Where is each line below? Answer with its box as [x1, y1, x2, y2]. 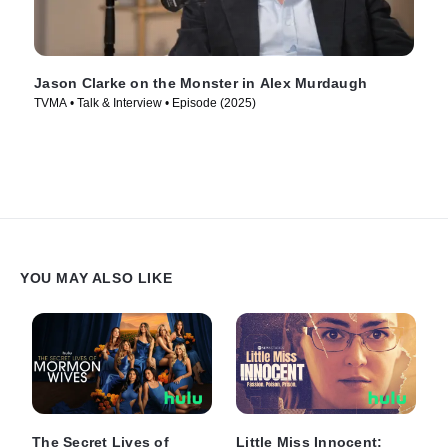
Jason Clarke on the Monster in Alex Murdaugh [34, 75, 367, 92]
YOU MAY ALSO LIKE [20, 270, 173, 286]
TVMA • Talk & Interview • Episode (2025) [34, 96, 256, 111]
